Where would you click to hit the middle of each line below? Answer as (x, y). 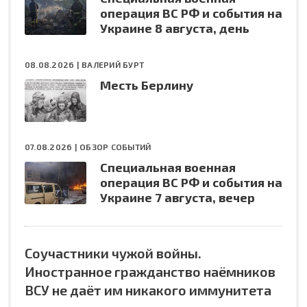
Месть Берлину (147, 85)
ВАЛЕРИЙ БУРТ (113, 64)
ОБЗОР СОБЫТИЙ (115, 146)
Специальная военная (168, 167)
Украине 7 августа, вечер (177, 197)
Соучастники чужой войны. (113, 253)
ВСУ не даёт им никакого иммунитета (148, 290)
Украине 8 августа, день (175, 28)
